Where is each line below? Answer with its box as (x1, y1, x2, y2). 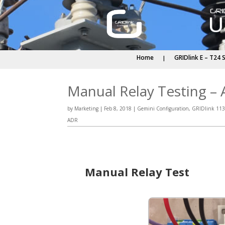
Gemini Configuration (137, 104, 189, 112)
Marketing (74, 104, 99, 112)
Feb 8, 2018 (104, 104, 132, 112)
